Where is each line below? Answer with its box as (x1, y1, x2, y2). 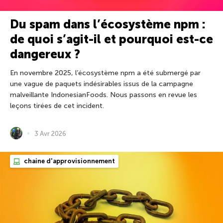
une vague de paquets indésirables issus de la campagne (10, 80, 193, 89)
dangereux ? (10, 47, 80, 62)
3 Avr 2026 (34, 129, 66, 137)
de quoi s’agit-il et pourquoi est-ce (10, 32, 213, 47)
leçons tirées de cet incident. (10, 102, 104, 111)
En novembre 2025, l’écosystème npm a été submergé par (10, 69, 201, 78)
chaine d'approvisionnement (22, 157, 115, 165)
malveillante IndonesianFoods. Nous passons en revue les (10, 91, 197, 100)
